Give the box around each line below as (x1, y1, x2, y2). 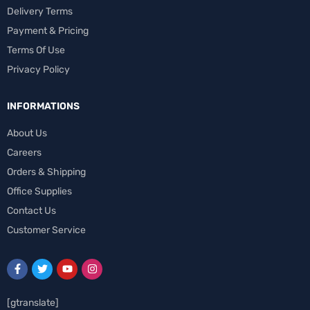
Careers (7, 146, 42, 158)
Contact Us (7, 204, 56, 217)
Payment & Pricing (7, 24, 89, 37)
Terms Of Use (7, 44, 65, 56)
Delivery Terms (7, 5, 73, 17)
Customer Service (7, 224, 86, 236)
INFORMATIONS (7, 100, 80, 112)
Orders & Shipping (7, 165, 86, 178)
